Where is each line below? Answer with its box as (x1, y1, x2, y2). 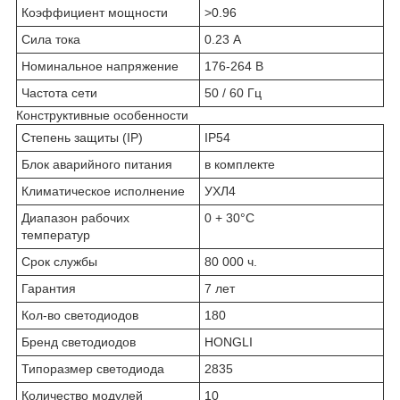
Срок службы (21, 254, 97, 269)
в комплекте (204, 156, 275, 171)
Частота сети (21, 85, 97, 100)
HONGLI (204, 334, 253, 349)
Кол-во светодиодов (21, 307, 138, 322)
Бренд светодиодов (21, 334, 136, 349)
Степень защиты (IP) (21, 129, 143, 145)
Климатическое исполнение (21, 183, 185, 198)
